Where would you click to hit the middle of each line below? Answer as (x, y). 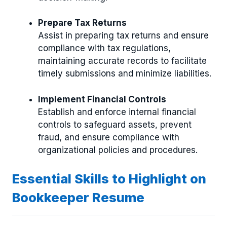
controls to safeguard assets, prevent (115, 124)
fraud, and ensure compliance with (109, 137)
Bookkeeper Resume (78, 197)
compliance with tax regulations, (104, 48)
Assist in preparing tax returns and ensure (123, 35)
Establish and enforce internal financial (117, 112)
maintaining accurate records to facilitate (122, 61)
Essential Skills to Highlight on (109, 179)
